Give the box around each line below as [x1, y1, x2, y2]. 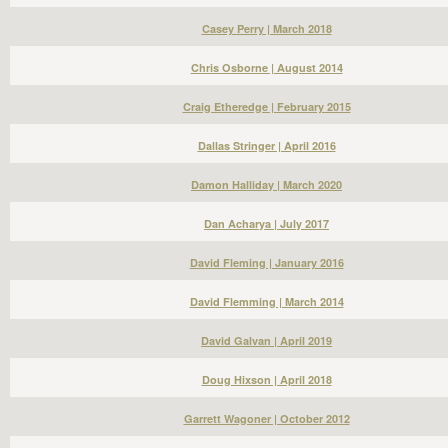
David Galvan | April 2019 [201, 333, 332, 348]
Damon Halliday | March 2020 [191, 177, 342, 192]
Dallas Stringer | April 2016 [197, 138, 336, 153]
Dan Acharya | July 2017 [204, 216, 329, 231]
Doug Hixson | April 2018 [201, 372, 332, 387]
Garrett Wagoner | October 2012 [183, 411, 350, 426]
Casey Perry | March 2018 [201, 21, 332, 36]
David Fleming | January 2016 [189, 255, 344, 270]
